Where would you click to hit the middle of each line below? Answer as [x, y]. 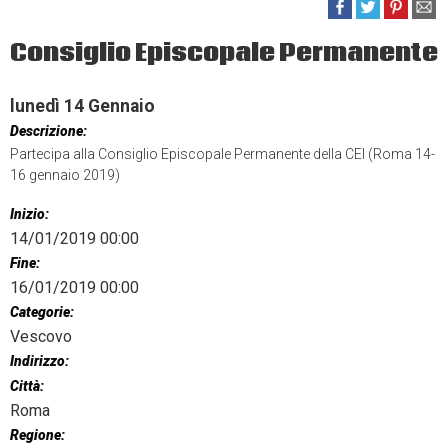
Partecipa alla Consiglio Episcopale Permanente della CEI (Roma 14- [222, 154]
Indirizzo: [39, 361]
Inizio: [29, 214]
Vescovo [41, 337]
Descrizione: [48, 131]
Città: [27, 386]
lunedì [35, 106]
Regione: [37, 435]
